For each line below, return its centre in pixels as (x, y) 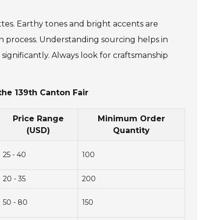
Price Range (38, 119)
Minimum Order (131, 119)
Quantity (131, 131)
